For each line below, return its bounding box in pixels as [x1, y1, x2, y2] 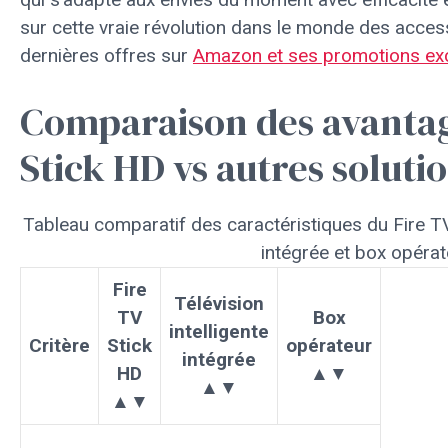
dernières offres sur [20, 44, 193, 67]
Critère [29, 333, 90, 357]
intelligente [169, 319, 269, 343]
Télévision [174, 291, 264, 315]
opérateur [286, 333, 372, 357]
